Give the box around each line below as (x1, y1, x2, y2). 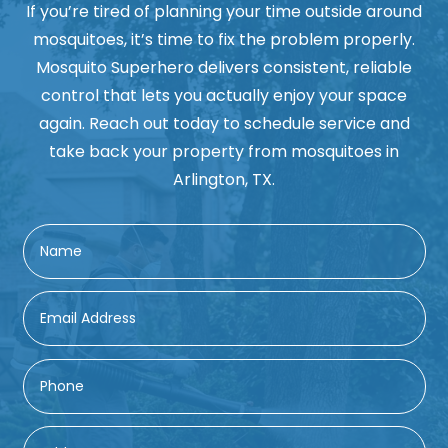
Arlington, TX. (173, 168, 275, 191)
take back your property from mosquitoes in (49, 140, 399, 163)
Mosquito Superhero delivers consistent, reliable (36, 56, 412, 79)
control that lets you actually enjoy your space (41, 84, 407, 107)
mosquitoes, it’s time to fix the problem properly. (33, 28, 415, 51)
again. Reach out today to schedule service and (38, 112, 410, 135)
